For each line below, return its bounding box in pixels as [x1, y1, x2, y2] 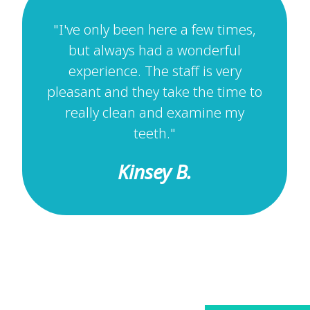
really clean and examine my [65, 103, 245, 124]
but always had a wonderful [69, 41, 241, 62]
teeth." [134, 124, 176, 145]
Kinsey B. [118, 158, 192, 188]
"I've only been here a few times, [53, 20, 257, 41]
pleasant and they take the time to [47, 82, 263, 103]
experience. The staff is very [68, 62, 241, 82]
